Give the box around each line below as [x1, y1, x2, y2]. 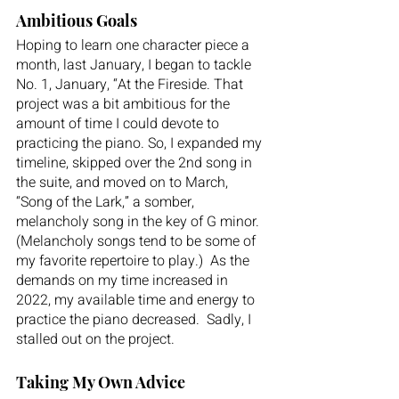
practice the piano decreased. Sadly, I [16, 308, 255, 330]
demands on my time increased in [16, 269, 232, 291]
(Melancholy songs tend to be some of [16, 230, 259, 252]
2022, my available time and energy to [16, 289, 258, 311]
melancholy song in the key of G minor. [16, 210, 263, 232]
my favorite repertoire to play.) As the [16, 249, 253, 272]
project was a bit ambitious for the [16, 93, 233, 115]
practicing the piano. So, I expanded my [16, 132, 265, 154]
